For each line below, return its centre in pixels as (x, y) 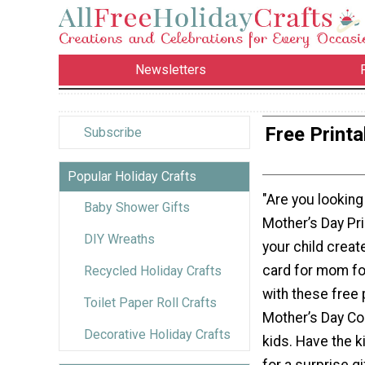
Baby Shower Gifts (137, 207)
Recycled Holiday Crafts (153, 270)
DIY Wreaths (119, 239)
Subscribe (113, 132)
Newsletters (171, 70)
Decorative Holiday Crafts (157, 334)
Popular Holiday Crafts (132, 176)
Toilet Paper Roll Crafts (150, 302)
